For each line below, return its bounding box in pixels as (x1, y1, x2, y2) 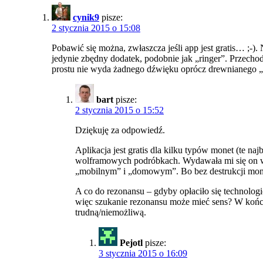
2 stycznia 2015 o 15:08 (52, 23, 140, 33)
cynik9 (73, 12, 99, 23)
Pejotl (120, 238, 143, 248)
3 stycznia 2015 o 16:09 (99, 248, 187, 259)
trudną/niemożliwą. (75, 207, 146, 218)
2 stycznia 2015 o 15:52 (75, 105, 164, 116)
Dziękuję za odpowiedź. (75, 125, 165, 136)
